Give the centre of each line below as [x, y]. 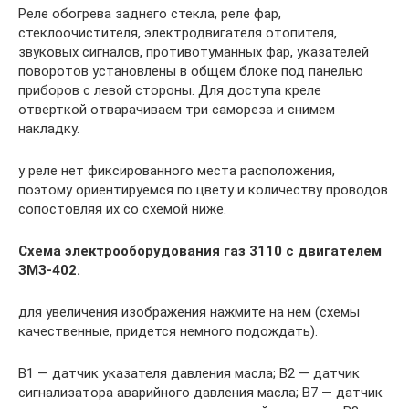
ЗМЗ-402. [49, 270]
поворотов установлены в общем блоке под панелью [191, 71]
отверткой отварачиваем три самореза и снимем [177, 109]
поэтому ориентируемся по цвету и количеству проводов [203, 189]
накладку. [49, 128]
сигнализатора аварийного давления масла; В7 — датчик [200, 392]
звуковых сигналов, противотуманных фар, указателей [194, 52]
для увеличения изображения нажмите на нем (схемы [189, 312]
